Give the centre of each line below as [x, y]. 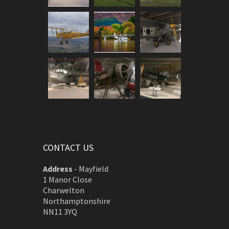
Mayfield [94, 169]
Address [58, 169]
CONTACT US [68, 147]
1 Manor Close [67, 179]
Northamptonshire [77, 201]
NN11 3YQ [60, 212]
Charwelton [64, 190]
